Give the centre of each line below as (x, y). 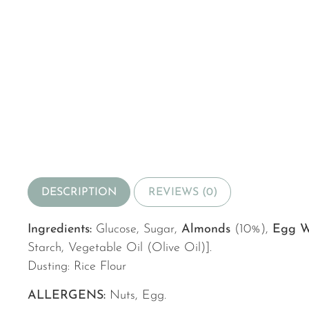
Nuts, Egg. (136, 295)
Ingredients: (60, 230)
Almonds (206, 230)
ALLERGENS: (67, 295)
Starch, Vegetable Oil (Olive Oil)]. (120, 248)
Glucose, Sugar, (137, 230)
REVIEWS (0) (182, 192)
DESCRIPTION (79, 192)
